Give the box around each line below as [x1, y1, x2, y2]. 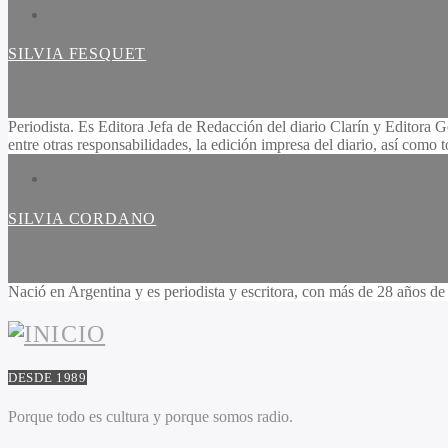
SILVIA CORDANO [8, 209, 157, 227]
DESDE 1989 [8, 370, 87, 386]
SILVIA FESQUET [8, 45, 147, 63]
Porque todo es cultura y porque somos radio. [8, 408, 293, 426]
